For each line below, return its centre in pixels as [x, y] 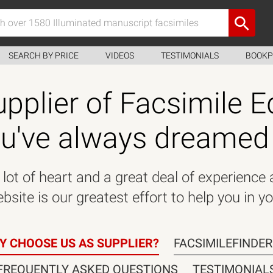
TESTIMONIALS [190, 55]
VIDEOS [120, 55]
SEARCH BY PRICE [44, 55]
